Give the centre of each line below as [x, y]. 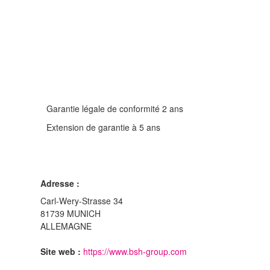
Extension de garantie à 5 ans [103, 127]
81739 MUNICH [71, 213]
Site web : [61, 251]
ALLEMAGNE [66, 226]
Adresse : [60, 183]
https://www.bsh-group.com [135, 251]
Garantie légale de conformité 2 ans [115, 108]
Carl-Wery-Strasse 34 [82, 200]
